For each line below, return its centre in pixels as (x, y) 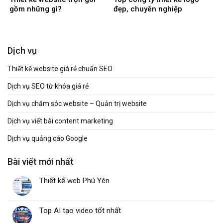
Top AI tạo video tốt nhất (80, 211)
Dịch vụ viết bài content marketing (60, 121)
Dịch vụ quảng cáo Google (48, 139)
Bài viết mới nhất (41, 162)
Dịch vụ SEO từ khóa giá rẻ (48, 86)
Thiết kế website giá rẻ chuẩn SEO (60, 69)
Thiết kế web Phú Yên (74, 181)
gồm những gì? (36, 9)
